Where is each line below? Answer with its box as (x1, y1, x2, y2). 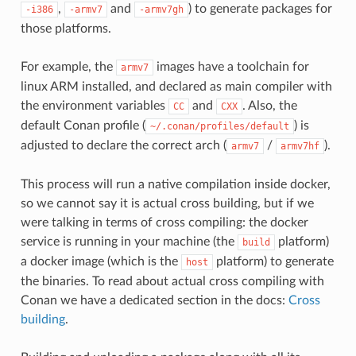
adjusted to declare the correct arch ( (20, 138, 226, 152)
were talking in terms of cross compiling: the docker (20, 215, 308, 229)
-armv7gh (138, 3, 184, 15)
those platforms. (20, 21, 111, 35)
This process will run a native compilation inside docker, (20, 177, 331, 191)
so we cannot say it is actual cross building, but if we (20, 196, 314, 210)
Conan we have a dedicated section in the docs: (20, 293, 288, 307)
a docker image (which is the (20, 254, 181, 268)
